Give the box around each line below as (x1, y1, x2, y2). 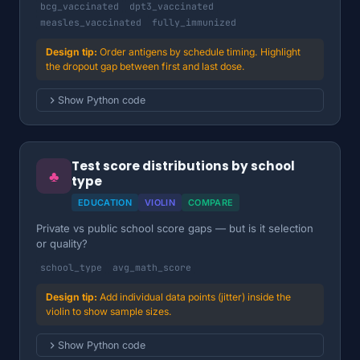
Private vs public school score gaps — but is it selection (36, 222, 313, 235)
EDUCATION (78, 197, 132, 208)
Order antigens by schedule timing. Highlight (100, 46, 301, 58)
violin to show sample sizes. (46, 305, 172, 317)
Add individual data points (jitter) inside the (100, 291, 291, 303)
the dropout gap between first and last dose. (46, 60, 245, 72)
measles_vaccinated (40, 16, 141, 28)
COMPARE (187, 197, 234, 208)
